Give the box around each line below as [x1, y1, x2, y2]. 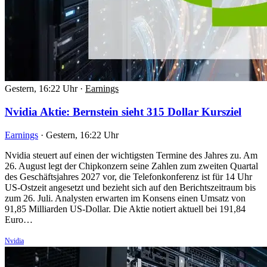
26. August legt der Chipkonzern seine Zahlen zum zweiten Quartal [5, 160, 258, 171]
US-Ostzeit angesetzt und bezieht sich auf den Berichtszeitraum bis [5, 182, 256, 193]
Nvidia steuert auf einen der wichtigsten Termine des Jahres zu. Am [5, 150, 257, 160]
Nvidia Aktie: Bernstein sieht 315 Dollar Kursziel [5, 105, 241, 118]
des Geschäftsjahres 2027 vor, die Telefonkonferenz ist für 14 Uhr [5, 171, 252, 182]
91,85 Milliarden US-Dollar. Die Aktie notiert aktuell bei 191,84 [5, 203, 246, 214]
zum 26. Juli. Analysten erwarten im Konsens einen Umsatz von [5, 193, 246, 203]
